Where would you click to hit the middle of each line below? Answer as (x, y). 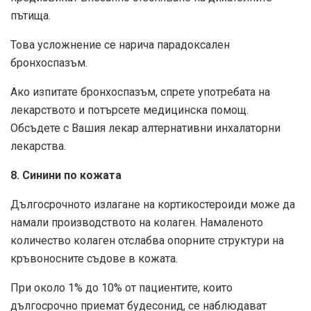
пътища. (31, 16)
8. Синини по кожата (66, 176)
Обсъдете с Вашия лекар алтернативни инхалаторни (145, 128)
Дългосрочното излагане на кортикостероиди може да (153, 205)
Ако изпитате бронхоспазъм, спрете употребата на (140, 92)
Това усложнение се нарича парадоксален (120, 45)
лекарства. (38, 146)
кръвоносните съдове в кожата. (94, 259)
